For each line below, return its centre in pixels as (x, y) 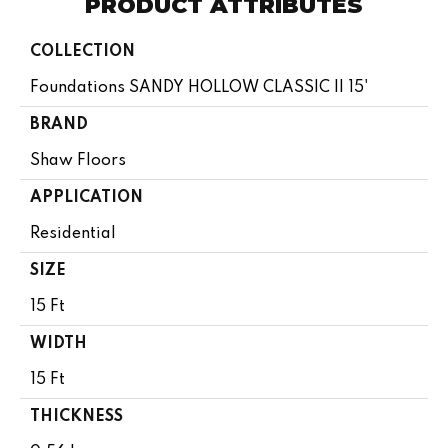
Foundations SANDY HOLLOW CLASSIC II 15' (199, 87)
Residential (73, 233)
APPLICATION (86, 197)
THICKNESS (76, 416)
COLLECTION (82, 51)
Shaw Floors (78, 160)
